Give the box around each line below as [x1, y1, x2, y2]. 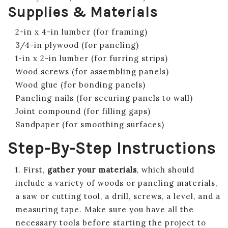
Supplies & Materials [8, 3, 158, 20]
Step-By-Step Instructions [8, 138, 216, 158]
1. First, [15, 164, 47, 175]
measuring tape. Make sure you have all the [15, 204, 194, 214]
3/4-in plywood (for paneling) [15, 40, 139, 50]
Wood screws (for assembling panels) [15, 66, 169, 76]
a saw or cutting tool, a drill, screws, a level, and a [15, 191, 220, 201]
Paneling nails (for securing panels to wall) [15, 93, 193, 103]
